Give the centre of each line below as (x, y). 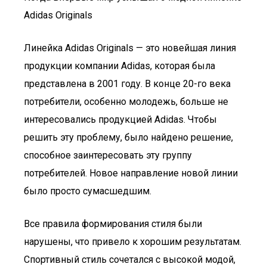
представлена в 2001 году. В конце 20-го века (127, 84)
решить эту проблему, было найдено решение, (128, 137)
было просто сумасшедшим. (88, 191)
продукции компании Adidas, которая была (119, 66)
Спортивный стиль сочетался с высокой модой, (130, 260)
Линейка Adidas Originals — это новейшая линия (130, 48)
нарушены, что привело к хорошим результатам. (133, 242)
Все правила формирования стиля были (113, 224)
